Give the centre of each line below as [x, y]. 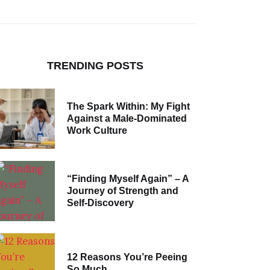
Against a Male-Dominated [127, 119]
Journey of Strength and [122, 191]
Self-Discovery [100, 203]
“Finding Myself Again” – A [128, 179]
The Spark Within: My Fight [128, 107]
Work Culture [97, 131]
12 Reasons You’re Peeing [127, 257]
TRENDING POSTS [96, 65]
